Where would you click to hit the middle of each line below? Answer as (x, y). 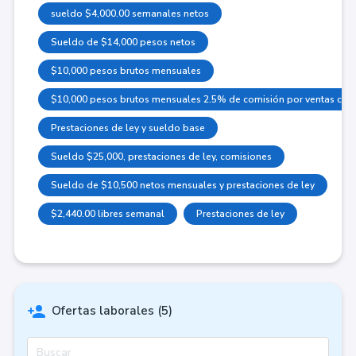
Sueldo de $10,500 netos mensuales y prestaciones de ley (182, 185)
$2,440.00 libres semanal (107, 213)
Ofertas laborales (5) (112, 310)
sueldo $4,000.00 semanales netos (130, 13)
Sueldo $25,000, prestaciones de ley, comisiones (161, 156)
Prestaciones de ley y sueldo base (128, 128)
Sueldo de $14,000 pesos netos (123, 42)
